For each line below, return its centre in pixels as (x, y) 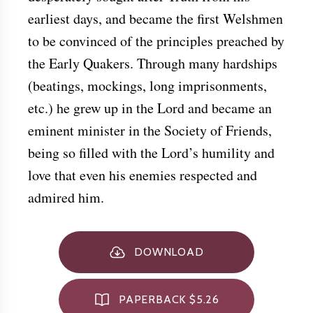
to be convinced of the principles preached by (156, 41)
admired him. (66, 197)
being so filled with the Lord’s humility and (151, 152)
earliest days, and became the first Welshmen (155, 18)
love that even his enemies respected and (143, 175)
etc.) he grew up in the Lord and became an (150, 108)
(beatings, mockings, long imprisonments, (147, 85)
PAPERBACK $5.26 (169, 299)
